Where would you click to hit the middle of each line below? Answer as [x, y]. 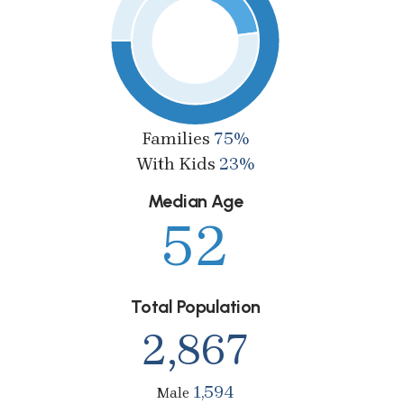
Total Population [195, 306]
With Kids [178, 163]
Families [178, 138]
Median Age [195, 201]
